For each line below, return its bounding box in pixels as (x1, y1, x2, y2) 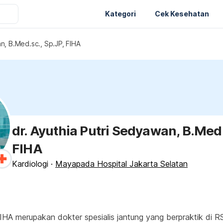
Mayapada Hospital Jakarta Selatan (55, 159, 188, 169)
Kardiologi (12, 159, 48, 169)
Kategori (105, 9, 136, 18)
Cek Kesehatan (155, 9, 209, 18)
